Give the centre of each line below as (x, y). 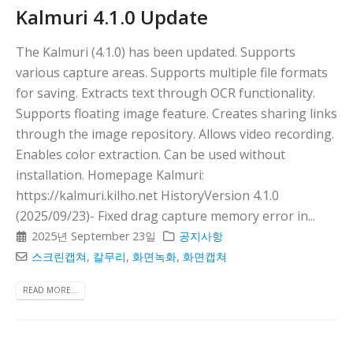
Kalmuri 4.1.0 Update (112, 17)
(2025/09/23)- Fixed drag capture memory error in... (165, 216)
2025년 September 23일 (94, 236)
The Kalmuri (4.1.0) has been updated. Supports (156, 52)
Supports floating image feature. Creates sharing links (176, 113)
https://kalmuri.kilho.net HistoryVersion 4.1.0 (147, 195)
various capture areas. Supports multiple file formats (172, 72)
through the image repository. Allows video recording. (175, 134)
